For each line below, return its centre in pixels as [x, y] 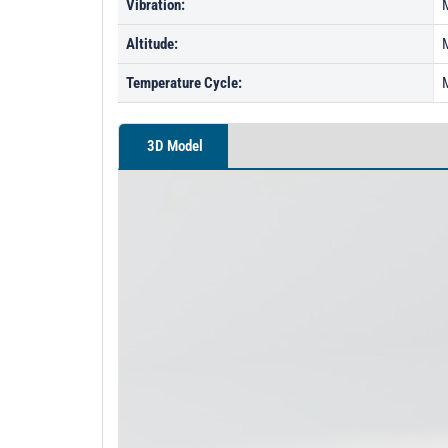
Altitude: [152, 44]
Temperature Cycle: [184, 83]
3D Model [173, 146]
